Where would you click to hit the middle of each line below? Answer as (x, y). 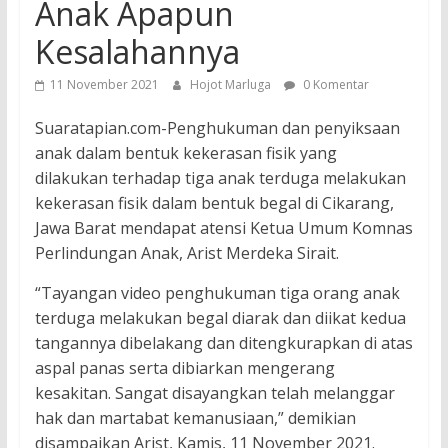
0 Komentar (334, 84)
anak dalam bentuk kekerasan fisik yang (185, 152)
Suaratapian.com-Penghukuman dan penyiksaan (217, 127)
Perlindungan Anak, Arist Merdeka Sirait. (186, 252)
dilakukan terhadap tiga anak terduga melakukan (220, 177)
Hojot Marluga (231, 84)
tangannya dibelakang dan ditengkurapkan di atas (223, 342)
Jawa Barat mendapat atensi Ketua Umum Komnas (223, 227)
